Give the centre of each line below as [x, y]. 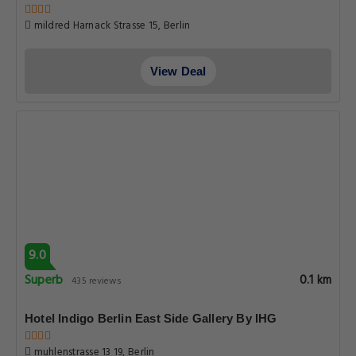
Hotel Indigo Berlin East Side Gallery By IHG [151, 318]
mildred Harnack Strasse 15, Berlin [111, 26]
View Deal [178, 71]
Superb [44, 281]
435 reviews [97, 281]
